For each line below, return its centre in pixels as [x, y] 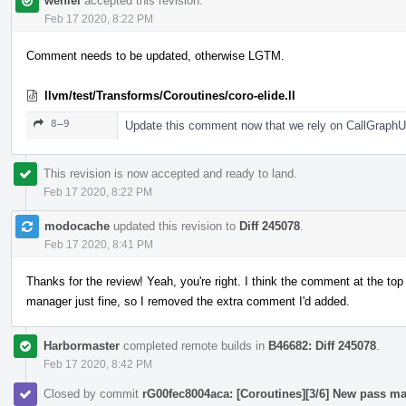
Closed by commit [93, 393]
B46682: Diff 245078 [322, 345]
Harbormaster [82, 345]
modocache [77, 226]
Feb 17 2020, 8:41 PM [99, 244]
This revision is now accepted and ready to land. [170, 173]
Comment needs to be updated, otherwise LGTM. [155, 55]
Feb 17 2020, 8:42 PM [98, 364]
